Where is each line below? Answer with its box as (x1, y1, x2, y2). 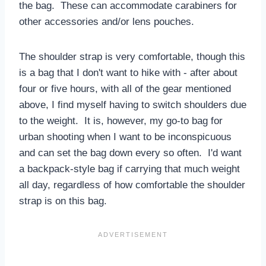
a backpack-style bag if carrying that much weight (19, 163, 240, 175)
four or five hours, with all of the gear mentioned (19, 83, 231, 94)
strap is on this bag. (19, 195, 107, 207)
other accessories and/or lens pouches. (19, 15, 194, 27)
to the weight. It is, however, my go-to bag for (19, 115, 223, 126)
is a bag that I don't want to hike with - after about (19, 66, 237, 78)
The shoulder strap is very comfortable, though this (19, 50, 245, 62)
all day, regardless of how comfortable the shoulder (19, 179, 245, 191)
